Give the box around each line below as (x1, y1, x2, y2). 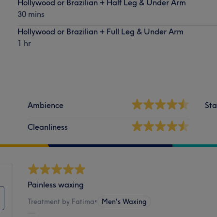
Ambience (28, 100, 64, 110)
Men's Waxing (102, 197, 147, 206)
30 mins (17, 9, 45, 19)
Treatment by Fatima (28, 197, 95, 206)
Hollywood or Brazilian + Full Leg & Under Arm (17, 26, 184, 36)
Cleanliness (28, 122, 68, 132)
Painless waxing (28, 179, 84, 189)
